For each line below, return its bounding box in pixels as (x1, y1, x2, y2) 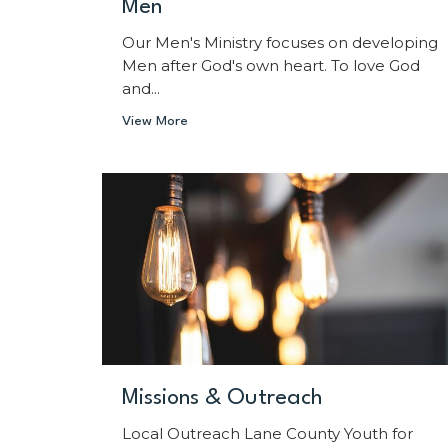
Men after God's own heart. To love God (122, 56, 420, 76)
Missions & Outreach (122, 386, 323, 409)
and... (122, 79, 160, 99)
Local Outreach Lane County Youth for (122, 423, 413, 443)
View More (122, 114, 188, 129)
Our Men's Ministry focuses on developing (122, 33, 438, 53)
